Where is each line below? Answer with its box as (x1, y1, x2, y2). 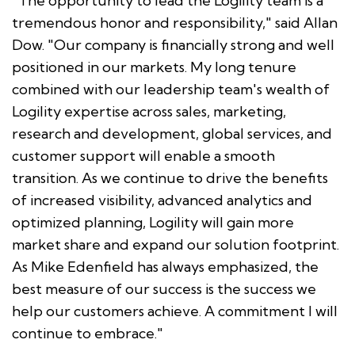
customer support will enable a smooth (12, 146, 275, 165)
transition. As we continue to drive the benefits (12, 168, 328, 187)
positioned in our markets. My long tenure (12, 57, 296, 76)
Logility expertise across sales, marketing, (12, 101, 286, 120)
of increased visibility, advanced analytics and (12, 190, 312, 209)
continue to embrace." (12, 323, 163, 342)
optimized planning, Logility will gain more (12, 212, 294, 231)
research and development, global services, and (12, 124, 332, 143)
